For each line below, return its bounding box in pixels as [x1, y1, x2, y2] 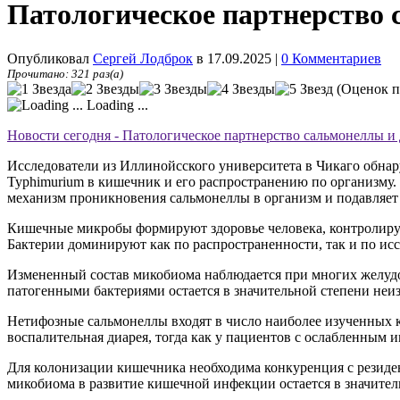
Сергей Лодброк [93, 50, 193, 66]
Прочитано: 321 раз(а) [7, 66, 123, 80]
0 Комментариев [281, 50, 381, 66]
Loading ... [83, 96, 148, 112]
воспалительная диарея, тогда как [7, 329, 215, 345]
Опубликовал [7, 50, 93, 66]
